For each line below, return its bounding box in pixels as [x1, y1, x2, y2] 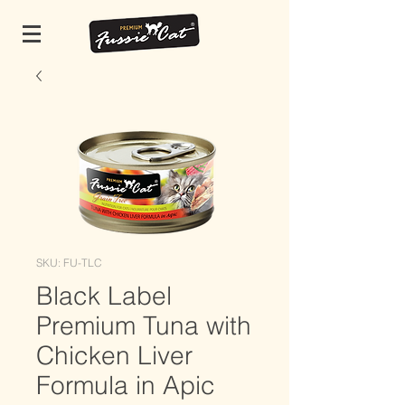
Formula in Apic [36, 370, 215, 400]
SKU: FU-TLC [36, 256, 102, 269]
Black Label [36, 280, 172, 311]
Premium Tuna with [36, 310, 251, 341]
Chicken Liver [36, 340, 193, 371]
